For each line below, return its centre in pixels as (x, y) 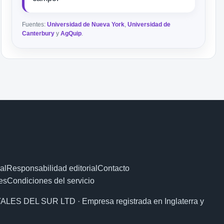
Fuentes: (34, 24)
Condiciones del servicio (51, 180)
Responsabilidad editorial (52, 168)
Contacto (113, 168)
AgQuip (71, 33)
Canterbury (38, 33)
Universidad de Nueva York (86, 24)
